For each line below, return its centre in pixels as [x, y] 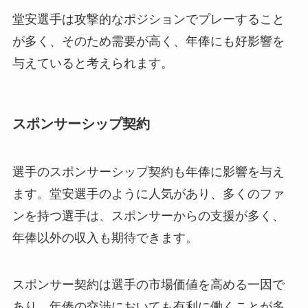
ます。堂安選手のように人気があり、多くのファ [148, 194]
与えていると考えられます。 [92, 64]
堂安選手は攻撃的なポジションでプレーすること [148, 20]
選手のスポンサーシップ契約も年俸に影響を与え [148, 172]
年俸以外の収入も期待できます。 [105, 238]
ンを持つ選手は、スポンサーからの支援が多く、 [148, 216]
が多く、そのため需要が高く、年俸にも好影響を [148, 42]
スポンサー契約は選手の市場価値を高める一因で [148, 284]
